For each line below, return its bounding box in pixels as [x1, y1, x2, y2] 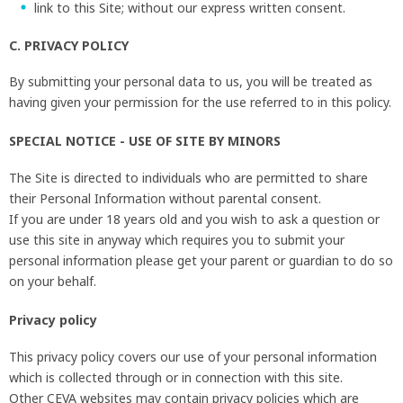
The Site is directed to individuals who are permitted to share [9, 169, 368, 187]
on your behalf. [9, 273, 96, 291]
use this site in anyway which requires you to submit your [9, 231, 345, 249]
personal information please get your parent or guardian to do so [9, 252, 393, 270]
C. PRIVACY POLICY [9, 36, 129, 54]
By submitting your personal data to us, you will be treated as [9, 73, 372, 91]
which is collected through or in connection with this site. [9, 368, 343, 386]
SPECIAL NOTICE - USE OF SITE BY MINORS [9, 132, 281, 150]
